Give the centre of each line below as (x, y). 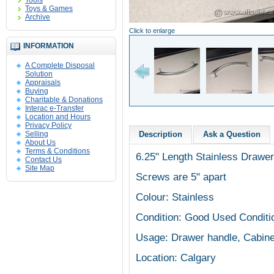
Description (161, 134)
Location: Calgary (176, 257)
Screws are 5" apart (181, 177)
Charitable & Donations (64, 100)
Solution (39, 74)
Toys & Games (49, 9)
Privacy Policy (48, 125)
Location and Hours (58, 117)
